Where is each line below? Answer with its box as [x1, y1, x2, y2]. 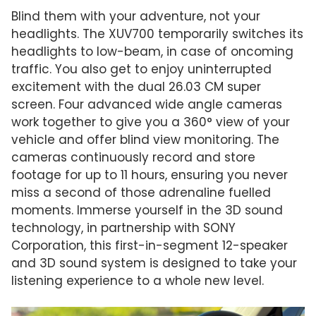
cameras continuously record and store [11, 149, 255, 166]
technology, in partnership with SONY [11, 219, 236, 236]
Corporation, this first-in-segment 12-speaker [11, 237, 288, 254]
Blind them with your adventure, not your [11, 8, 260, 25]
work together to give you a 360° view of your [11, 114, 290, 130]
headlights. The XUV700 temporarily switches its [11, 25, 303, 42]
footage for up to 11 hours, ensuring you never [11, 166, 288, 183]
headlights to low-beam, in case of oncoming [11, 43, 293, 60]
